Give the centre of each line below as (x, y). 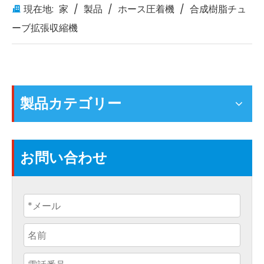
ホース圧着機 (146, 9)
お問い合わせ (64, 158)
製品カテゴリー (71, 103)
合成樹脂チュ (218, 9)
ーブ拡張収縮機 (45, 28)
